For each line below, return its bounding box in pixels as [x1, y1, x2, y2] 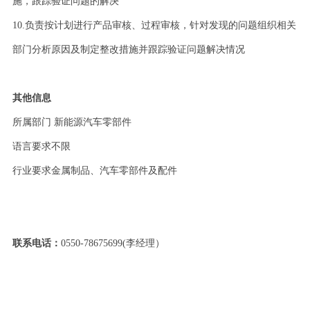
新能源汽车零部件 [53, 117, 131, 128]
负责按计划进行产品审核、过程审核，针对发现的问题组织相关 [24, 20, 296, 31]
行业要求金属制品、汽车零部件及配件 [12, 165, 177, 176]
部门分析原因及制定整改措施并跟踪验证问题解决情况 [12, 44, 245, 55]
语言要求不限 [12, 141, 71, 152]
